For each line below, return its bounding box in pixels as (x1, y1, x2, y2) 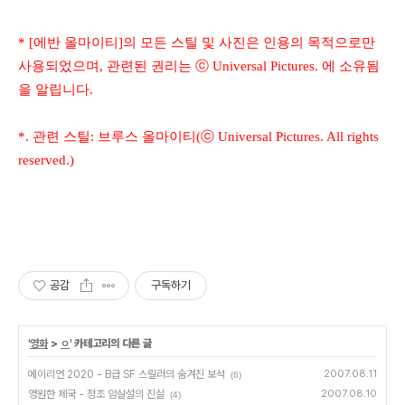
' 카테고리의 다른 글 (70, 336, 152, 350)
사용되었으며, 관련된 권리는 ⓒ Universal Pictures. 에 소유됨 (18, 58, 380, 73)
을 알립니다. (18, 81, 93, 97)
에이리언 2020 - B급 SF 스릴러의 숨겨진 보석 (28, 367, 225, 381)
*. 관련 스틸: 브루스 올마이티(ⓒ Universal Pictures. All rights (18, 128, 379, 144)
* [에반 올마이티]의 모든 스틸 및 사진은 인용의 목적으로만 (18, 34, 375, 50)
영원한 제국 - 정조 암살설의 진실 (28, 387, 165, 400)
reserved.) (18, 152, 74, 167)
